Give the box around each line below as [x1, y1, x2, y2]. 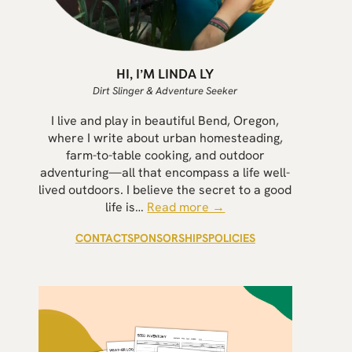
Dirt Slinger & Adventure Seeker [93, 83, 238, 97]
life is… [105, 198, 148, 215]
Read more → [147, 198, 225, 215]
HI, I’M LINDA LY [116, 65, 214, 82]
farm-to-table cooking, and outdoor [65, 146, 265, 163]
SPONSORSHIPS [126, 230, 208, 245]
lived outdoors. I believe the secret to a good [38, 181, 292, 198]
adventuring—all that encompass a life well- [40, 163, 291, 181]
